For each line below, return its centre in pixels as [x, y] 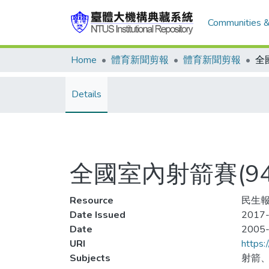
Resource [92, 201]
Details [86, 94]
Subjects [90, 258]
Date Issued [98, 215]
